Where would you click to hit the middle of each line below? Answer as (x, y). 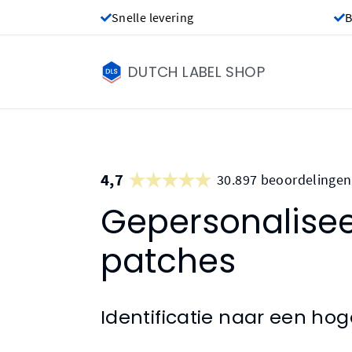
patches (168, 261)
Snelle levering (153, 17)
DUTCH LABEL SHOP (196, 72)
